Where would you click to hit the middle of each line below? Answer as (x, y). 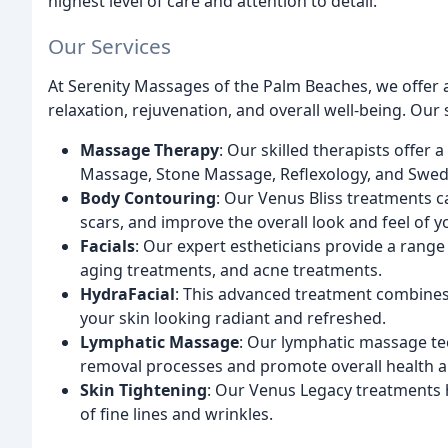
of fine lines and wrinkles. (176, 413)
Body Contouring (148, 197)
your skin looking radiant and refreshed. (233, 317)
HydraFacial (127, 293)
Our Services (109, 45)
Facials (107, 245)
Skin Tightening (143, 389)
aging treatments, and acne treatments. (231, 269)
